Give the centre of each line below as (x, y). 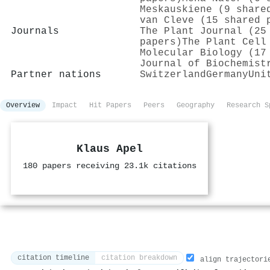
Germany (227, 74)
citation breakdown (139, 258)
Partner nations (56, 74)
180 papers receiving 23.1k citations (109, 166)
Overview (23, 106)
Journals (35, 31)
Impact (64, 106)
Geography (196, 106)
